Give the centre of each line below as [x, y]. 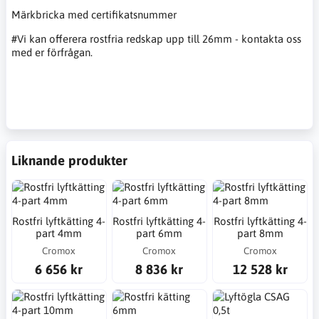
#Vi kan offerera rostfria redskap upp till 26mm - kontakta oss [156, 39]
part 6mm [159, 233]
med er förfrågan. [52, 53]
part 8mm [260, 233]
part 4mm [59, 233]
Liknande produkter [69, 161]
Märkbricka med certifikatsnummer [94, 15]
